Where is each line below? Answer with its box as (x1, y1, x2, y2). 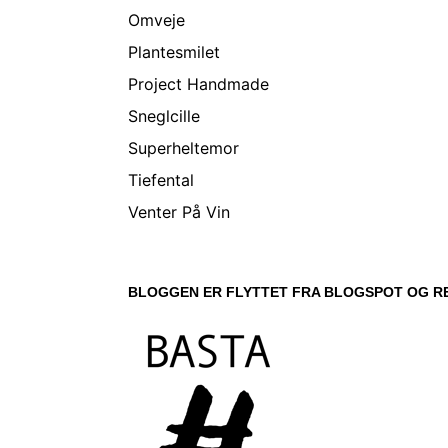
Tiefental (128, 169, 194, 190)
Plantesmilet (128, 41, 220, 62)
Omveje (128, 9, 185, 30)
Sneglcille (128, 105, 200, 126)
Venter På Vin (128, 201, 230, 222)
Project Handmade (128, 73, 269, 94)
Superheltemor (128, 137, 239, 158)
